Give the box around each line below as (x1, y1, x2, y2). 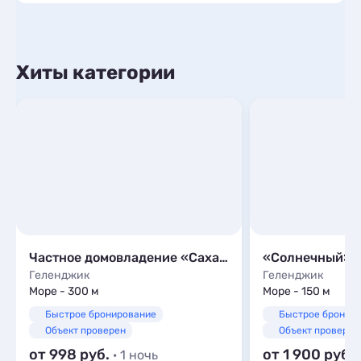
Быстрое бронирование (45, 309, 156, 320)
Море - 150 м (263, 284, 330, 298)
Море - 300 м (29, 284, 99, 298)
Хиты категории (16, 61, 175, 84)
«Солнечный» (263, 250, 351, 265)
